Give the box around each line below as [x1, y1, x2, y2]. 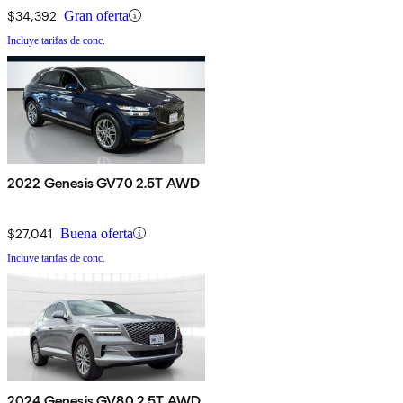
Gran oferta [64, 7, 129, 23]
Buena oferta [60, 225, 133, 241]
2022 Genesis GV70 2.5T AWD [7, 174, 201, 192]
